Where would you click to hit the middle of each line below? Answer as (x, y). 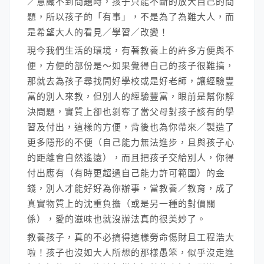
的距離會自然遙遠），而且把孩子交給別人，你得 (131, 158)
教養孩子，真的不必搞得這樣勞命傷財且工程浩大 (131, 237)
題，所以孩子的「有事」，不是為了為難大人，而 (131, 17)
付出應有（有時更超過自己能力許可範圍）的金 (126, 173)
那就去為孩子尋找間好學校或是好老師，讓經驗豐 (131, 81)
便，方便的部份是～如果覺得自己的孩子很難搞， (131, 66)
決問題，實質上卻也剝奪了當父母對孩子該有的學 (131, 112)
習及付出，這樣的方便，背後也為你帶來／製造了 (131, 127)
